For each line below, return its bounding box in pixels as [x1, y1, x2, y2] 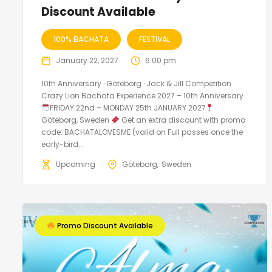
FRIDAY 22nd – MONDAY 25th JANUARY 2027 [49, 102, 206, 113]
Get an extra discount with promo [119, 114, 245, 125]
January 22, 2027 [56, 55, 118, 66]
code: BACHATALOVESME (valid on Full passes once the [41, 126, 243, 137]
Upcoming [56, 158, 95, 169]
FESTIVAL [139, 33, 170, 44]
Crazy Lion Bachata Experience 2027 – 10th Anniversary [41, 90, 243, 101]
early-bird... [41, 138, 84, 149]
